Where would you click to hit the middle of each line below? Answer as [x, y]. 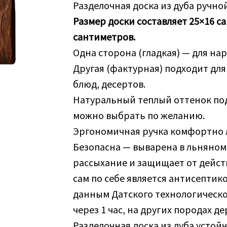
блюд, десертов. [109, 84]
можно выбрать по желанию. [139, 116]
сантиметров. [104, 37]
